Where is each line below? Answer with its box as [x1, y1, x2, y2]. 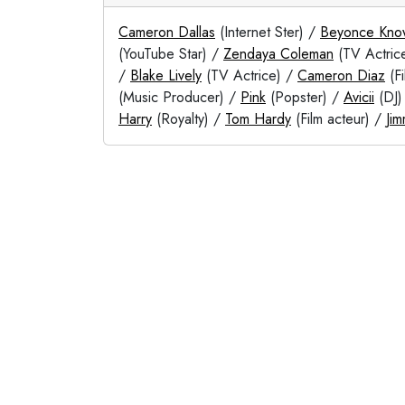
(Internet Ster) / [215, 22, 320, 42]
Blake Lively [130, 65, 202, 86]
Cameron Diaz [297, 65, 385, 86]
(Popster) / [266, 87, 344, 108]
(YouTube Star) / [118, 43, 223, 64]
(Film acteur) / [291, 108, 386, 129]
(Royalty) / [152, 108, 225, 129]
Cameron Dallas [118, 22, 215, 42]
